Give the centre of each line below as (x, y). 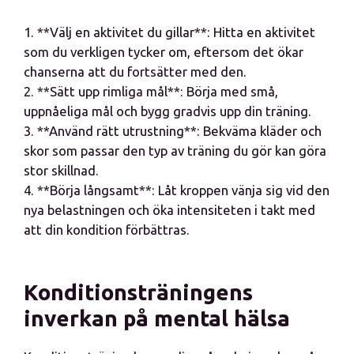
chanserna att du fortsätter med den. (135, 72)
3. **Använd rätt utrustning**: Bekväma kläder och (173, 131)
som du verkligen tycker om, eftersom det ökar (164, 52)
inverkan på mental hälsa (157, 318)
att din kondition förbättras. (107, 230)
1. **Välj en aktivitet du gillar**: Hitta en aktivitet (169, 32)
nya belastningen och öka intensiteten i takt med (169, 210)
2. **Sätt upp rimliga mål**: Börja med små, (151, 91)
